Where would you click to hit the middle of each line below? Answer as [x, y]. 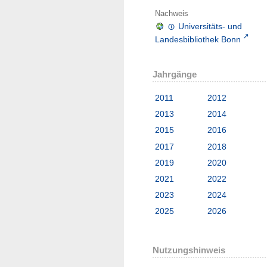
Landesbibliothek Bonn [198, 39]
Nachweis [172, 14]
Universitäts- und [210, 26]
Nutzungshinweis [189, 250]
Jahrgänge [175, 74]
